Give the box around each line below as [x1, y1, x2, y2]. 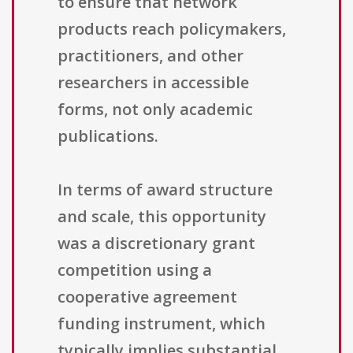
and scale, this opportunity [58, 206, 266, 228]
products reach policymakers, [58, 18, 286, 40]
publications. [58, 125, 158, 147]
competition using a [58, 259, 212, 281]
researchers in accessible [58, 72, 249, 94]
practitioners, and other [58, 45, 243, 67]
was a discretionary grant [58, 232, 255, 255]
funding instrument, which [58, 313, 266, 335]
